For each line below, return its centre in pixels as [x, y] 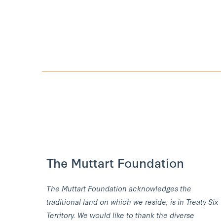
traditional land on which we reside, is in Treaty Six [132, 201]
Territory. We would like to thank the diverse [120, 215]
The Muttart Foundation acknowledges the [119, 188]
